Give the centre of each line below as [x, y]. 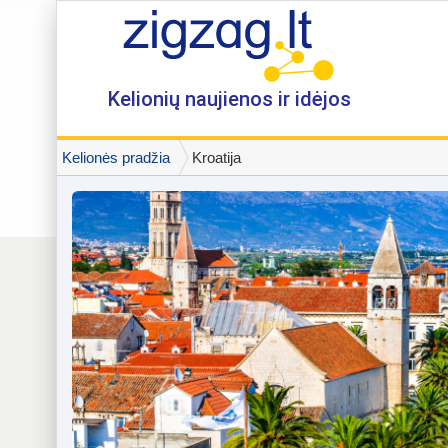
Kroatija [216, 157]
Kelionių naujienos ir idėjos [229, 99]
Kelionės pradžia [116, 157]
